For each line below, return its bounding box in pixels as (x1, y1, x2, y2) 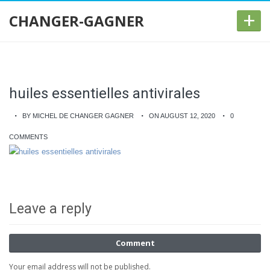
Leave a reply (9, 200, 92, 217)
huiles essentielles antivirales (9, 85, 200, 102)
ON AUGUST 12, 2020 (149, 112, 215, 119)
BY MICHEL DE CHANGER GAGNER (22, 112, 134, 119)
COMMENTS (9, 133, 48, 140)
